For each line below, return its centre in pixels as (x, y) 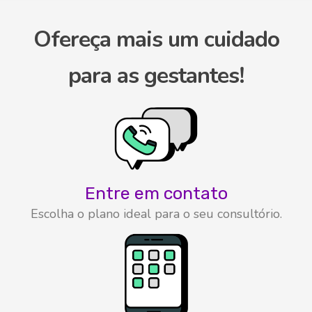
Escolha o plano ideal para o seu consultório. (156, 213)
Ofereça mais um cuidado (156, 39)
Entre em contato (156, 193)
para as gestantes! (156, 75)
